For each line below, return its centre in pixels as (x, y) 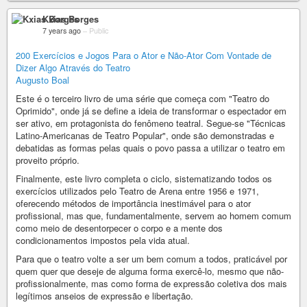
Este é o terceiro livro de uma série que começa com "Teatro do (143, 98)
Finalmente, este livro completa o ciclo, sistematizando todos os (144, 179)
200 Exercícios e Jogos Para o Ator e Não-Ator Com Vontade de (144, 55)
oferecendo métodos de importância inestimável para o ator (133, 203)
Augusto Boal (42, 80)
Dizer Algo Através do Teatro (73, 67)
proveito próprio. (48, 160)
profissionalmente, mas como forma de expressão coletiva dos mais (151, 283)
